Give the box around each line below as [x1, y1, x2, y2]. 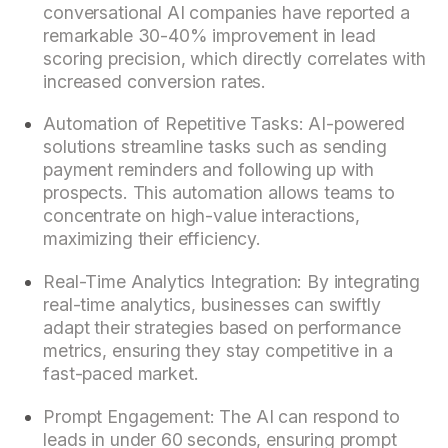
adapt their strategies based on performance [43, 317, 401, 339]
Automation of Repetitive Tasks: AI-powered [43, 113, 405, 135]
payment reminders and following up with [43, 159, 375, 181]
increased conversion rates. [43, 70, 267, 92]
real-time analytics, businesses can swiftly [43, 294, 381, 316]
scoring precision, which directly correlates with [43, 47, 426, 69]
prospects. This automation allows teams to [43, 182, 395, 204]
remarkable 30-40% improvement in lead [43, 24, 376, 46]
